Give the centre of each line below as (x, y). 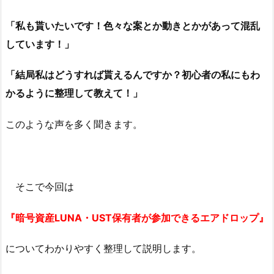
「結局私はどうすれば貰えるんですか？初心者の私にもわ (133, 75)
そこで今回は (40, 186)
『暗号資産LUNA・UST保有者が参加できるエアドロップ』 (137, 217)
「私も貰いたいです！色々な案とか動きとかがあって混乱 (133, 25)
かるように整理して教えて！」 (74, 93)
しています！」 (40, 44)
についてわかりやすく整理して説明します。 (103, 249)
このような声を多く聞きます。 (74, 124)
